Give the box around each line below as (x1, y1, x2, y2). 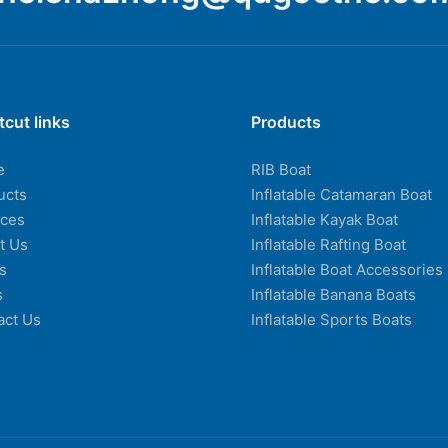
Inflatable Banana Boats (250, 285, 416, 305)
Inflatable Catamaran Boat (250, 185, 432, 205)
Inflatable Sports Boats (250, 310, 412, 330)
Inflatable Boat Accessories (250, 260, 443, 280)
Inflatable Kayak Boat (250, 210, 398, 230)
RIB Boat (250, 160, 311, 180)
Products (250, 111, 321, 132)
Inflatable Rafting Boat (250, 235, 406, 255)
